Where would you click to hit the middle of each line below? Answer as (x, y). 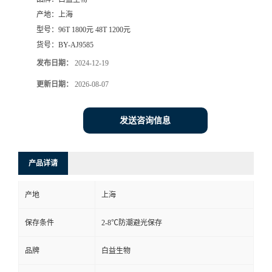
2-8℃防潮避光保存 (132, 223)
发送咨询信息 (145, 121)
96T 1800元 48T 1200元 (94, 30)
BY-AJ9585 (76, 45)
